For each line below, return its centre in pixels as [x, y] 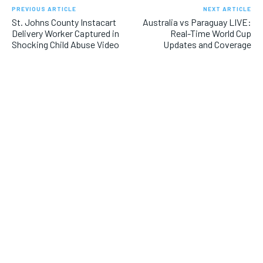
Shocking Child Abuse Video [65, 45]
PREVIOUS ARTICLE [44, 9]
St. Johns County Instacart [64, 22]
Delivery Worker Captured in [65, 33]
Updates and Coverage [207, 45]
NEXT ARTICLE [227, 9]
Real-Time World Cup [210, 33]
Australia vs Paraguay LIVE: [197, 22]
